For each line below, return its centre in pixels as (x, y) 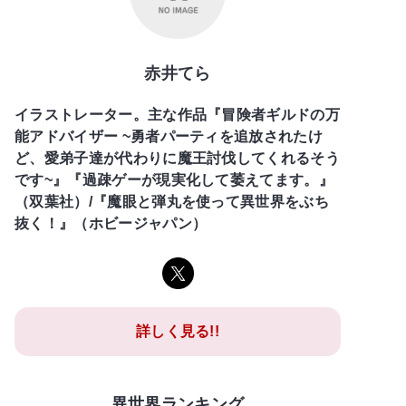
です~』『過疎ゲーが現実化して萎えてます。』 (174, 179)
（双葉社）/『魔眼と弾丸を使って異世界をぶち (172, 201)
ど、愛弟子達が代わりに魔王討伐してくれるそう (178, 158)
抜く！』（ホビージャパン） (111, 223)
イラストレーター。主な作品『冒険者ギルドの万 (178, 114)
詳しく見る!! (178, 331)
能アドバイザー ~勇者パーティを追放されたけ (169, 136)
